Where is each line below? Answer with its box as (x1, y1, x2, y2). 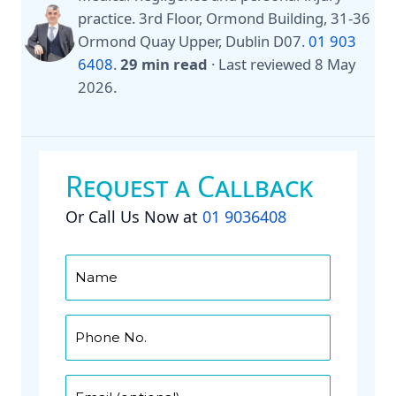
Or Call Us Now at (65, 206, 202, 228)
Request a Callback (65, 167, 313, 206)
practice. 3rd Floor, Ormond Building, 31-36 (78, 7, 370, 28)
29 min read (120, 53, 208, 74)
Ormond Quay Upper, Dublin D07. (78, 30, 308, 51)
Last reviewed (218, 53, 315, 74)
